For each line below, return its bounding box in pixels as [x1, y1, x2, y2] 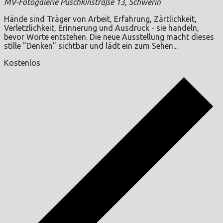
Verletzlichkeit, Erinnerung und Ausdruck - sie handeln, [4, 23, 199, 33]
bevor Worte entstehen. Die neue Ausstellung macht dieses [4, 32, 214, 42]
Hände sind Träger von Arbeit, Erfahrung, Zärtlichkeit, [4, 14, 197, 24]
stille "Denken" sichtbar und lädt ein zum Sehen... [4, 41, 178, 51]
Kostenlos [4, 58, 40, 68]
